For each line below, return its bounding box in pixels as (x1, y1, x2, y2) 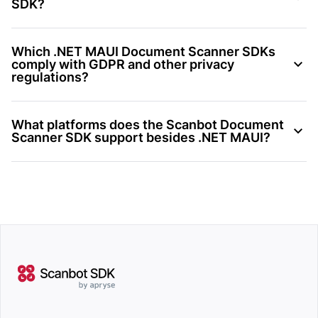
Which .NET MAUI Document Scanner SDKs (11, 43, 275, 59)
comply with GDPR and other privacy (11, 56, 234, 72)
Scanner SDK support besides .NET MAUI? (11, 129, 270, 145)
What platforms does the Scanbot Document (11, 116, 284, 132)
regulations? (11, 69, 89, 84)
